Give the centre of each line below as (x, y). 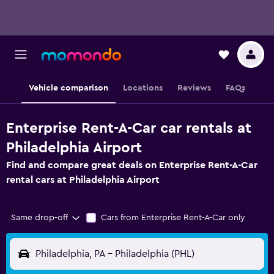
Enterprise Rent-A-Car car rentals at (129, 128)
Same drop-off (39, 218)
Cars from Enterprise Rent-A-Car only (173, 218)
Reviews (194, 88)
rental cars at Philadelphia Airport (83, 180)
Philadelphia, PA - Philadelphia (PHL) (115, 254)
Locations (143, 88)
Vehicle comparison (68, 88)
